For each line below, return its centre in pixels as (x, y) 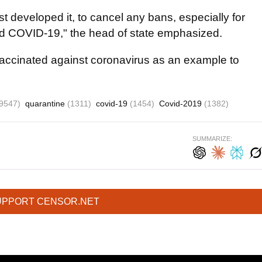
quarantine (46, 104)
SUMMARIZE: (212, 139)
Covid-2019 (182, 104)
